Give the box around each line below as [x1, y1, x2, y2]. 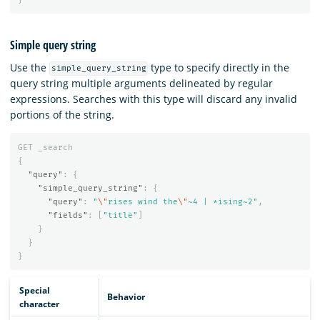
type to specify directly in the [148, 60, 290, 74]
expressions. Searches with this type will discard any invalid [10, 91, 297, 106]
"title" [102, 211, 138, 221]
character [19, 298, 59, 311]
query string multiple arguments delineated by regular [10, 76, 273, 90]
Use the [10, 60, 49, 74]
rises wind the [107, 197, 178, 207]
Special [19, 284, 50, 297]
